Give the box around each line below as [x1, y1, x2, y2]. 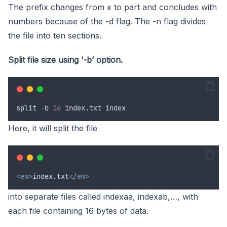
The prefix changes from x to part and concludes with [8, 2, 217, 12]
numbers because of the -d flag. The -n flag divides [8, 16, 206, 26]
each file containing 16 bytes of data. [8, 205, 148, 216]
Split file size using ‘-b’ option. [8, 54, 123, 65]
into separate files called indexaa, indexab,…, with [8, 191, 198, 202]
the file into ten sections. [8, 30, 101, 41]
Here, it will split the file [8, 123, 97, 133]
